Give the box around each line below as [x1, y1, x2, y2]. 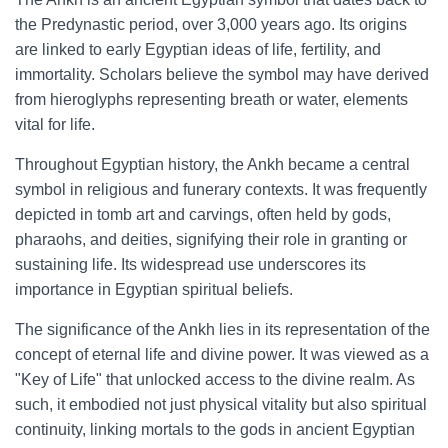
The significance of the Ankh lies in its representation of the [15, 321, 430, 338]
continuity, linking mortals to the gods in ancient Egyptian [15, 421, 415, 438]
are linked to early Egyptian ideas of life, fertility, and [15, 41, 381, 58]
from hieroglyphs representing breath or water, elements [15, 91, 408, 108]
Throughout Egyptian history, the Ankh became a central [15, 156, 410, 173]
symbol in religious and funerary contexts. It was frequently [15, 181, 427, 198]
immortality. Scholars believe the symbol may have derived [15, 66, 429, 83]
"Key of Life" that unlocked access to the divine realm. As [15, 371, 415, 388]
